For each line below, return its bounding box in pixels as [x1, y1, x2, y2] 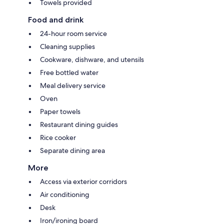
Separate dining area [40, 145, 105, 155]
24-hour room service [40, 28, 107, 38]
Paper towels [40, 106, 80, 116]
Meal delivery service [40, 80, 105, 90]
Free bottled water [40, 67, 98, 77]
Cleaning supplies [40, 41, 95, 51]
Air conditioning [40, 189, 89, 199]
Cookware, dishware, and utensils [40, 54, 144, 64]
